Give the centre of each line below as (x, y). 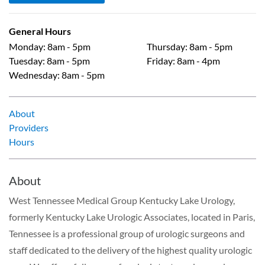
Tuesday (26, 60)
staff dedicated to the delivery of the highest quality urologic (130, 250)
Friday (160, 60)
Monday (26, 46)
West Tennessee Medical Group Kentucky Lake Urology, (122, 200)
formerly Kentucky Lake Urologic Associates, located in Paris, (132, 216)
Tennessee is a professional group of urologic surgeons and (127, 233)
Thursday (166, 46)
